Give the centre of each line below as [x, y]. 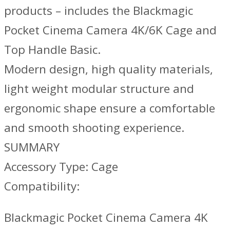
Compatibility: [42, 186]
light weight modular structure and [99, 89]
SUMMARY [32, 147]
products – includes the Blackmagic [99, 11]
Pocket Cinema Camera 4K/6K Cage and [110, 30]
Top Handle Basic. [52, 50]
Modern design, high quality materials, [109, 69]
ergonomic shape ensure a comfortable [110, 108]
